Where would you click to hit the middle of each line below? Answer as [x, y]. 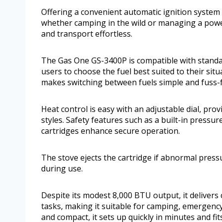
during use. [62, 169]
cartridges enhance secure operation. [111, 131]
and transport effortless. [87, 34]
